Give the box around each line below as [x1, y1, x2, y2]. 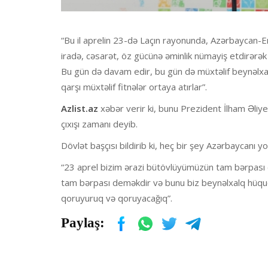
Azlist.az [61, 102, 98, 114]
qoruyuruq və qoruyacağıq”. [61, 191, 172, 204]
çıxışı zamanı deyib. [61, 117, 140, 130]
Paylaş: [61, 215, 105, 230]
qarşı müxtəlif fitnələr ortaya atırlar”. [61, 80, 209, 93]
